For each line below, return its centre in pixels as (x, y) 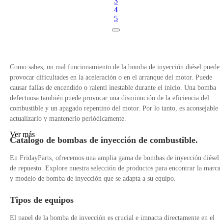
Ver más (22, 135)
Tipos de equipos (42, 200)
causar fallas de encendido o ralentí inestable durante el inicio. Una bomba (113, 88)
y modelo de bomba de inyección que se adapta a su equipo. (93, 179)
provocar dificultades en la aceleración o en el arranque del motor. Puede (111, 78)
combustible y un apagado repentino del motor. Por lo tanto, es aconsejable (114, 109)
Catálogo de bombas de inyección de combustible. (104, 140)
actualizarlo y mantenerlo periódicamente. (68, 119)
